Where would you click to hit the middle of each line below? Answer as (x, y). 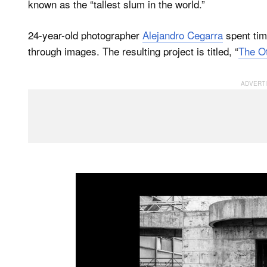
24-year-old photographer (85, 35)
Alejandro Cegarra (183, 35)
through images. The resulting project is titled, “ (133, 51)
